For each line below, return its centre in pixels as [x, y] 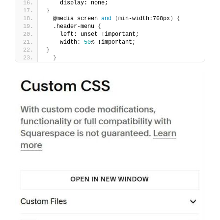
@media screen [74, 18]
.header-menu [72, 26]
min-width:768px [144, 18]
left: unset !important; [93, 34]
